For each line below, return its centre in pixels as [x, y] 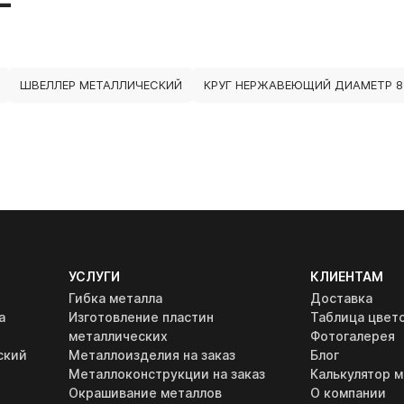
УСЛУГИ [95, 276]
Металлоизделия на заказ [152, 355]
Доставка [341, 298]
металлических [119, 336]
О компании [348, 393]
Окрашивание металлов [146, 393]
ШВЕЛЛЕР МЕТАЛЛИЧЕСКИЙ [101, 85]
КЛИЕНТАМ [346, 276]
